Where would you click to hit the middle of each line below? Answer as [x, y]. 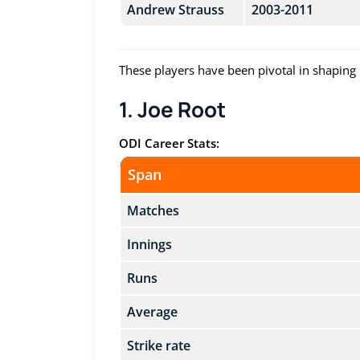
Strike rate [158, 346]
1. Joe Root [172, 109]
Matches [153, 211]
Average [152, 312]
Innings [149, 244]
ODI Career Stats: [169, 143]
